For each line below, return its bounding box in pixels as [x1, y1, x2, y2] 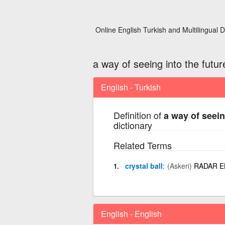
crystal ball [125, 160, 163, 171]
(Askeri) [167, 160, 192, 171]
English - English [100, 207, 162, 219]
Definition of [113, 108, 164, 122]
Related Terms [113, 138, 172, 152]
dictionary [113, 118, 152, 132]
